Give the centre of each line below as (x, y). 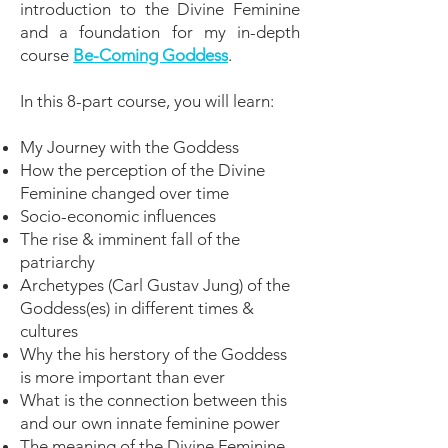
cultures (49, 331)
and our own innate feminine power (150, 423)
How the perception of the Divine (142, 170)
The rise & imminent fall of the (130, 239)
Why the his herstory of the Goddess (153, 354)
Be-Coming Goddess (150, 55)
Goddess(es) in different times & (137, 308)
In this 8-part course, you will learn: (147, 101)
